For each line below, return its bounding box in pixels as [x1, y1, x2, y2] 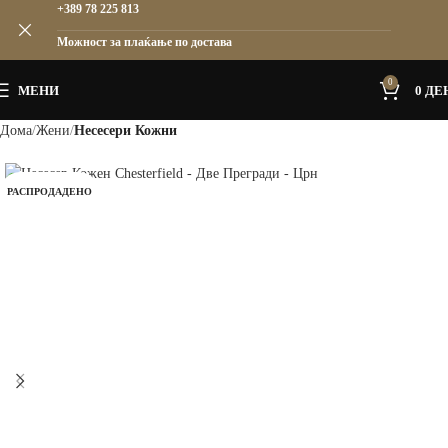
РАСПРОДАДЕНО [7, 186, 92, 197]
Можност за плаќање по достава [56, 34, 232, 49]
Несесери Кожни [74, 123, 177, 138]
